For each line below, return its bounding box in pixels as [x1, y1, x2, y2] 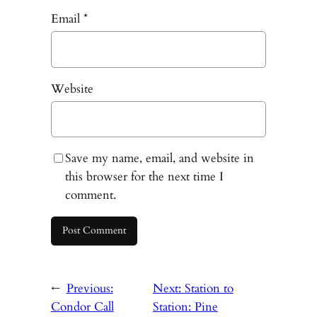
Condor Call [50, 299, 114, 316]
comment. [64, 186, 116, 203]
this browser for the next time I [64, 168, 224, 185]
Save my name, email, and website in [64, 149, 254, 166]
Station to [184, 280, 234, 297]
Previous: [66, 280, 113, 297]
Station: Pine [152, 299, 218, 316]
